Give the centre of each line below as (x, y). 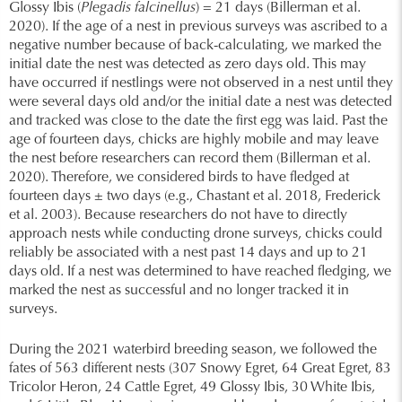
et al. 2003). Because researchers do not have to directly (178, 215)
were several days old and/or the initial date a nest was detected (201, 102)
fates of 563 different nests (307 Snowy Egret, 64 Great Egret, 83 (200, 369)
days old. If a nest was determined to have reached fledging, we (200, 272)
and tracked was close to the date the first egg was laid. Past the (198, 121)
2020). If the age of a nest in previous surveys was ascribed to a (198, 27)
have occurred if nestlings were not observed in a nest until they (201, 83)
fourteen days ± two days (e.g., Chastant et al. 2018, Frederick (195, 197)
